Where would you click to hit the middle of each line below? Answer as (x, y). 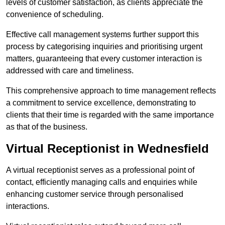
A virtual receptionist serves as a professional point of (100, 170)
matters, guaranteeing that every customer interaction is (104, 59)
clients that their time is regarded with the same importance (110, 115)
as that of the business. (47, 127)
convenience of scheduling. (55, 15)
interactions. (28, 206)
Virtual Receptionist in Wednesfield (107, 149)
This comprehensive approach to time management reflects (111, 91)
